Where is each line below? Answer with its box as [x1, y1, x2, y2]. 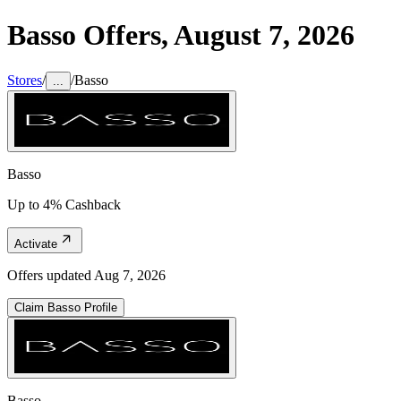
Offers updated [7, 267, 94, 283]
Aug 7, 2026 [94, 267, 166, 283]
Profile [81, 300, 117, 314]
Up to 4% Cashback [7, 196, 121, 212]
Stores [7, 72, 42, 88]
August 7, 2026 [174, 19, 354, 52]
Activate [14, 236, 57, 251]
